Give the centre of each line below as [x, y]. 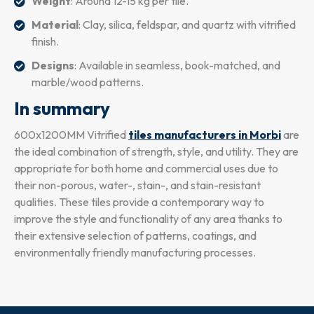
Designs [53, 66]
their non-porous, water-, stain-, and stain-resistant [137, 185]
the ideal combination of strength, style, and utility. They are [156, 152]
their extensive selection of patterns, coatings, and [135, 236]
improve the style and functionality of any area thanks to [148, 219]
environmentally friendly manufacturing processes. [136, 253]
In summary [62, 109]
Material [55, 25]
